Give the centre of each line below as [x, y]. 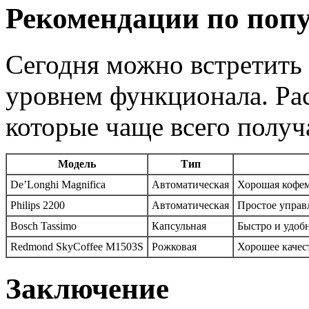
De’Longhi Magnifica [58, 185]
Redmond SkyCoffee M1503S [77, 247]
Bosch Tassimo [43, 226]
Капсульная [179, 226]
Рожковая [174, 247]
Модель [77, 164]
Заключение [87, 289]
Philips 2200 [38, 206]
